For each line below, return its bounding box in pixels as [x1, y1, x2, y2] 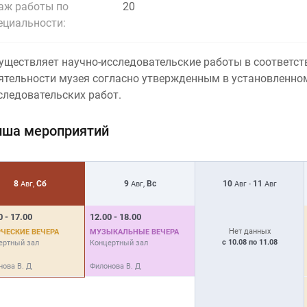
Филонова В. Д [90, 261, 140, 271]
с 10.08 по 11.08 [221, 237, 278, 247]
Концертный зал [90, 238, 148, 247]
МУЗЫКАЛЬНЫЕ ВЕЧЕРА [90, 227, 179, 236]
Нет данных [228, 226, 271, 236]
